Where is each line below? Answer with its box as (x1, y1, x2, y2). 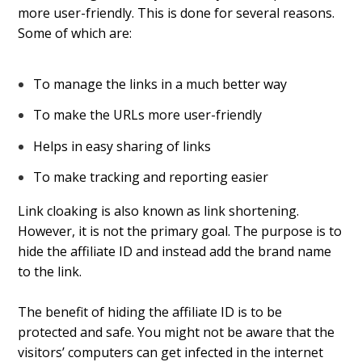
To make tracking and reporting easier (32, 167, 268, 186)
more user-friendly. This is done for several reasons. (18, 4, 335, 23)
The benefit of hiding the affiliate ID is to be (18, 303, 283, 322)
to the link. (18, 262, 82, 280)
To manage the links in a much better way (32, 75, 287, 94)
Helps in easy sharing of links (32, 137, 211, 155)
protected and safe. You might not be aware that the (18, 323, 335, 342)
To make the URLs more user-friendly (32, 106, 262, 124)
